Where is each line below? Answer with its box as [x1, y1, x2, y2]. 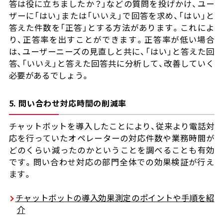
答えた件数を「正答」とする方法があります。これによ [8, 21, 215, 34]
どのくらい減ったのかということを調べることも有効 [8, 144, 215, 156]
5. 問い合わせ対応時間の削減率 [8, 97, 126, 110]
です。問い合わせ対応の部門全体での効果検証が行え [8, 156, 215, 168]
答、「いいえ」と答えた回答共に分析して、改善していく [8, 57, 215, 70]
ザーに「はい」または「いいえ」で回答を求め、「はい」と [8, 9, 215, 22]
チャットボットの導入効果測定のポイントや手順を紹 [15, 192, 215, 204]
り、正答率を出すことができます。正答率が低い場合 [8, 33, 215, 46]
